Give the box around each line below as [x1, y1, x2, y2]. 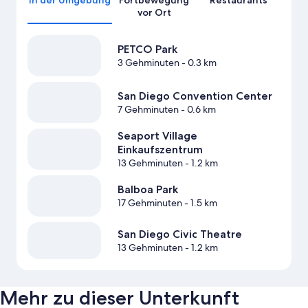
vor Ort [137, 6, 171, 19]
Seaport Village [117, 129, 197, 143]
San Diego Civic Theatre [117, 228, 242, 241]
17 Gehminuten [117, 197, 182, 210]
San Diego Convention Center [117, 89, 272, 103]
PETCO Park [117, 43, 177, 56]
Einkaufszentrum [117, 143, 203, 157]
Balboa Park [117, 183, 178, 197]
